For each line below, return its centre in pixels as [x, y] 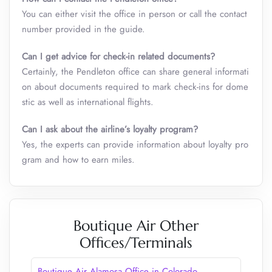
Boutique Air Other [136, 226]
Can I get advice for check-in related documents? [118, 56]
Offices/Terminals [136, 243]
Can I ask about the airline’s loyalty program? [110, 129]
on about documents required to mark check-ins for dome [135, 87]
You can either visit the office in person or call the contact [134, 14]
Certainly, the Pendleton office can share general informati [135, 72]
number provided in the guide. [83, 29]
